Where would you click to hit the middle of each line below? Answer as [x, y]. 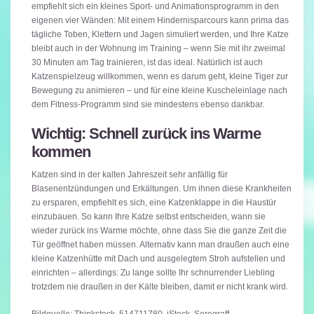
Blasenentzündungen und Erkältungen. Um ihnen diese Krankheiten [162, 189]
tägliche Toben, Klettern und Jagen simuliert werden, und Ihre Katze [160, 35]
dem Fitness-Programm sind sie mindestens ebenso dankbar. [148, 105]
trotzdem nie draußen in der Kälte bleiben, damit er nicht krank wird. [160, 287]
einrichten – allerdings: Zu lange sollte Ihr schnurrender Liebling [153, 273]
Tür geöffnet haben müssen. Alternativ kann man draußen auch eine [161, 245]
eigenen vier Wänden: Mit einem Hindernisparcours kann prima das [160, 21]
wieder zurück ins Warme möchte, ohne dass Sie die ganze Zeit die [159, 231]
